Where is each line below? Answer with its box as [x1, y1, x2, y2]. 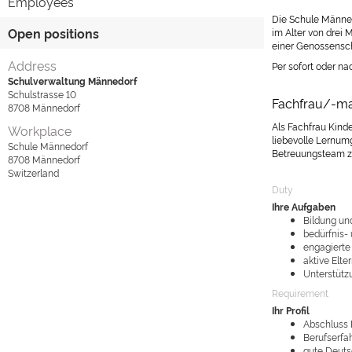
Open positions [8, 24, 99, 42]
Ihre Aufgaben [272, 199, 335, 213]
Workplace [8, 122, 71, 139]
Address [8, 57, 57, 74]
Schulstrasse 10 [8, 87, 76, 101]
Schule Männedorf [8, 139, 88, 152]
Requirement [272, 286, 328, 299]
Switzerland [8, 166, 59, 179]
